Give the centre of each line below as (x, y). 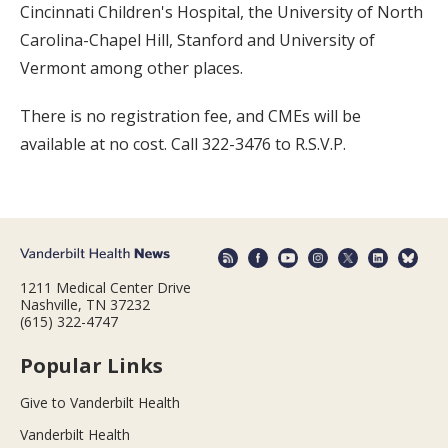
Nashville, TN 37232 (85, 305)
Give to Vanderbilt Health (100, 403)
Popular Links (91, 366)
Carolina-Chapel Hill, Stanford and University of (197, 39)
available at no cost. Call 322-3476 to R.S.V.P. (183, 143)
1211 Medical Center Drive (105, 288)
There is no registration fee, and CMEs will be (190, 115)
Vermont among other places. (131, 67)
